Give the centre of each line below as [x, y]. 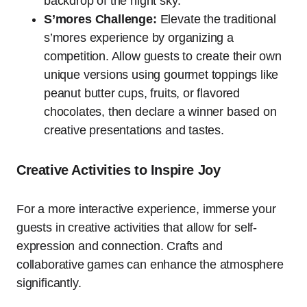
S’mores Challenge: [100, 20]
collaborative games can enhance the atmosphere [150, 265]
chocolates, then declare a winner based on [160, 112]
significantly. [49, 283]
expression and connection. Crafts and [120, 246]
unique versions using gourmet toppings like [161, 75]
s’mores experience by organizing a [139, 38]
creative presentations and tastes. [134, 131]
